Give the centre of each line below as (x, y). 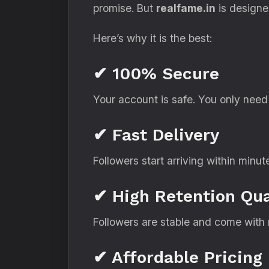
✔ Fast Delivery (156, 135)
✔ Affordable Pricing (178, 257)
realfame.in (186, 8)
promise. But (125, 8)
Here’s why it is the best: (153, 38)
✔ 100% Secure (156, 74)
